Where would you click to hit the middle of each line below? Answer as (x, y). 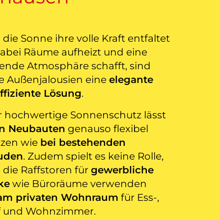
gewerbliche (122, 170)
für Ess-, (138, 198)
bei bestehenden (83, 143)
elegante (131, 80)
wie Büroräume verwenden (78, 184)
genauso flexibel (107, 129)
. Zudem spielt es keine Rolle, (93, 156)
